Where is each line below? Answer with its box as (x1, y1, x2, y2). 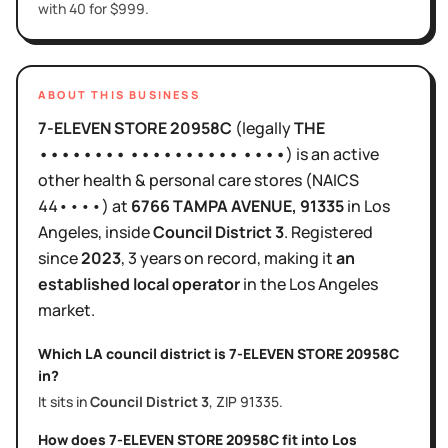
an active (311, 142, 379, 165)
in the (240, 272, 289, 295)
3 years (128, 246, 181, 269)
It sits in (38, 391, 90, 411)
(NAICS (302, 168, 359, 191)
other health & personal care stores (38, 168, 302, 191)
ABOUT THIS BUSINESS (38, 86, 200, 102)
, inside (98, 220, 153, 243)
